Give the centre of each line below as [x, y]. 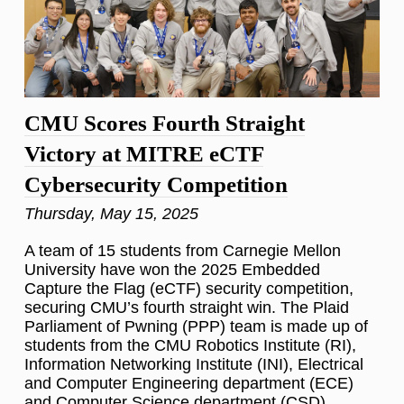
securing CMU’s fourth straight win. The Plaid [187, 308]
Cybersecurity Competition [156, 185]
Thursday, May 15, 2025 [111, 214]
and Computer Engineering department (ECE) [189, 384]
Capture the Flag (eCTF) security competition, [189, 289]
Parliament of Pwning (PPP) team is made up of [196, 327]
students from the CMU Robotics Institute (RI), [190, 346]
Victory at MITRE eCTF [144, 154]
